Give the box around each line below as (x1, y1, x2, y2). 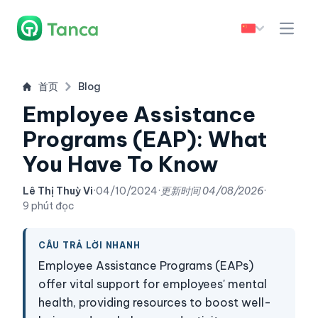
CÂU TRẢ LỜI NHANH (38, 240, 141, 251)
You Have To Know (23, 150, 219, 177)
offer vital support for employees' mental (38, 277, 267, 291)
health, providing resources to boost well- (38, 295, 271, 309)
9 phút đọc (23, 199, 75, 212)
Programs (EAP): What (23, 126, 267, 153)
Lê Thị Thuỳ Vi (23, 185, 93, 197)
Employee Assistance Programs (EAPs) (38, 258, 253, 273)
